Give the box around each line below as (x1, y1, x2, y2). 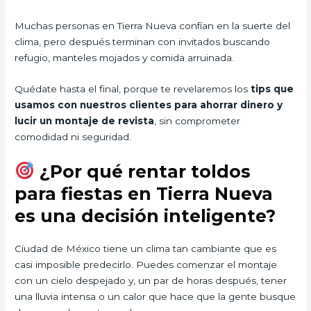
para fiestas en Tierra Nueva (15, 183, 274, 204)
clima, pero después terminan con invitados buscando (15, 35, 271, 47)
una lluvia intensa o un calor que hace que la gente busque (15, 290, 296, 302)
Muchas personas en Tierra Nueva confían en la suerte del (15, 19, 291, 31)
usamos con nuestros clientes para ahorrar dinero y (15, 99, 283, 110)
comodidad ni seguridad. (15, 131, 132, 142)
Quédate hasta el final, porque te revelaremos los (15, 83, 251, 94)
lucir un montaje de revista (15, 115, 155, 126)
